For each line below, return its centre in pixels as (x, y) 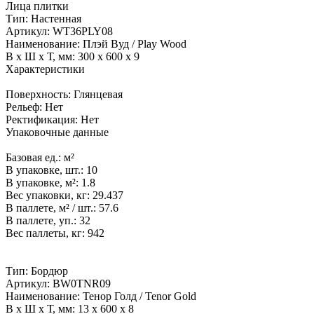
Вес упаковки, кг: (49, 196)
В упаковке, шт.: (46, 170)
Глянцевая (98, 95)
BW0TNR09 (82, 284)
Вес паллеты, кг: (47, 233)
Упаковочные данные (57, 132)
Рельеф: (25, 107)
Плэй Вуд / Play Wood (135, 44)
